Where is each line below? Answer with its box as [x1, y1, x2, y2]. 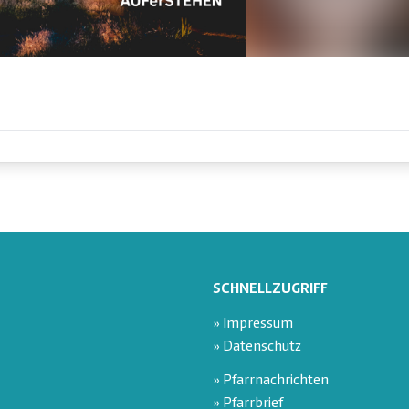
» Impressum [212, 316, 293, 332]
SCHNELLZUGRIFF [212, 281, 328, 298]
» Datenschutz [212, 339, 301, 355]
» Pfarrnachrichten [212, 373, 329, 390]
